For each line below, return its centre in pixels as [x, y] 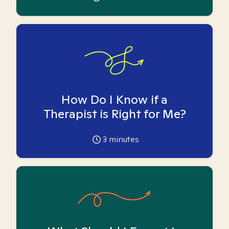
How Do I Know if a [114, 99]
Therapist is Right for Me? [114, 114]
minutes [123, 139]
